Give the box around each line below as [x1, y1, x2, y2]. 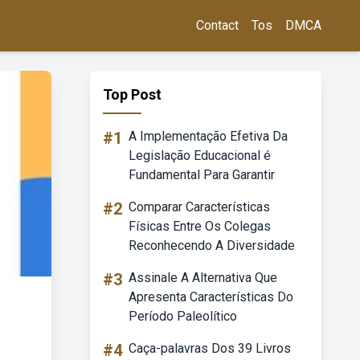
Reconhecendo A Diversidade [129, 238, 295, 253]
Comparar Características [129, 199, 270, 215]
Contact [196, 18, 239, 33]
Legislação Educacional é [129, 148, 271, 163]
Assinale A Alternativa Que [129, 270, 277, 285]
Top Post [103, 86, 162, 103]
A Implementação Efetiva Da [129, 129, 288, 144]
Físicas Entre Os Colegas [129, 219, 271, 234]
